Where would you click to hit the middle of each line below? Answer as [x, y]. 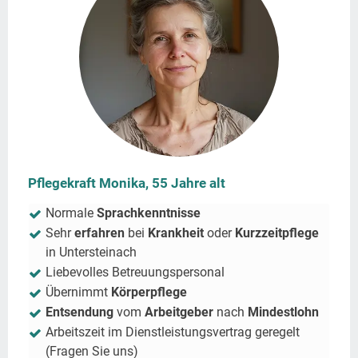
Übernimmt [78, 292]
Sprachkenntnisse [149, 213]
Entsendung [81, 312]
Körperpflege [149, 292]
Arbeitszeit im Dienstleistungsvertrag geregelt [173, 332]
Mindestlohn [283, 312]
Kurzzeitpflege [277, 233]
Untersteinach [98, 253]
